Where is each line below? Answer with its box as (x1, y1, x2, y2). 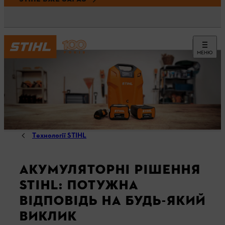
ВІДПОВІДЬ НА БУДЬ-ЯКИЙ (19, 193, 205, 209)
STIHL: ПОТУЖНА (19, 177, 138, 193)
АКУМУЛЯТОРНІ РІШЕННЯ (19, 162, 200, 178)
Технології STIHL (32, 131, 86, 141)
